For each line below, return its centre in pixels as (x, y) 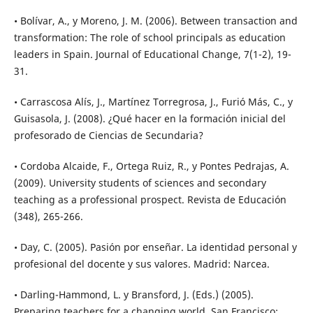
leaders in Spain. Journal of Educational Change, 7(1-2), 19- (152, 54)
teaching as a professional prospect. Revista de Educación (150, 200)
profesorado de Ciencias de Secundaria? (108, 136)
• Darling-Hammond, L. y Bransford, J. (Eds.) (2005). (133, 295)
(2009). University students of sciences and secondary (140, 183)
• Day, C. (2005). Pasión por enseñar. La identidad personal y (155, 247)
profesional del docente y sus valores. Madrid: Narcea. (141, 264)
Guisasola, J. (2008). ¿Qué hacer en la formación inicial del (150, 119)
